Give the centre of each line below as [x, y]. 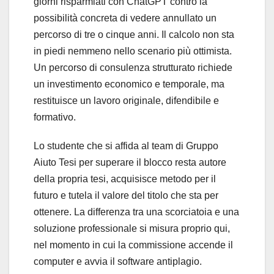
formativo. [55, 117]
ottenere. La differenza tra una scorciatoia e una [136, 212]
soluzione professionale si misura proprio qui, [132, 228]
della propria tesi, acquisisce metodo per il [125, 179]
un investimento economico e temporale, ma [129, 84]
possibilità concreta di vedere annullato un [125, 18]
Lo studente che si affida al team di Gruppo [126, 146]
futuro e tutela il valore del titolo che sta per [126, 195]
